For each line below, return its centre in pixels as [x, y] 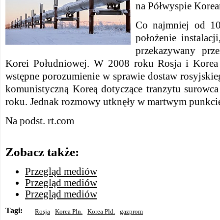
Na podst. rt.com [40, 121]
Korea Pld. [101, 211]
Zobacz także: [42, 152]
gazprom [131, 211]
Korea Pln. [69, 211]
